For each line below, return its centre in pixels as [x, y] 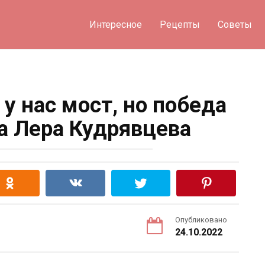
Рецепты [180, 25]
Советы [235, 25]
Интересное [115, 25]
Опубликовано [201, 220]
